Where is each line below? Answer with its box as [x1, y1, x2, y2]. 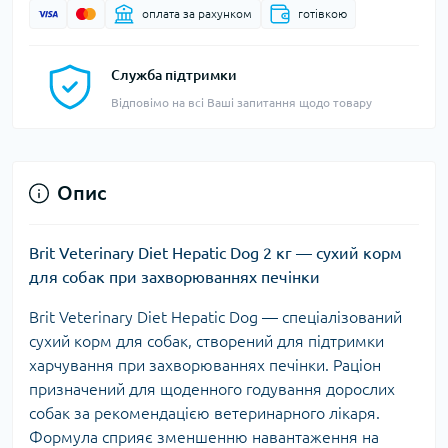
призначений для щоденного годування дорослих [29, 380, 395, 399]
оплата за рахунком [142, 7, 252, 21]
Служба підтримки [111, 67, 237, 84]
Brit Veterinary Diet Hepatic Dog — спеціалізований [29, 308, 402, 327]
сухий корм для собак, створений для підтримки [29, 332, 384, 351]
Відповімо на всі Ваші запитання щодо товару [111, 96, 372, 110]
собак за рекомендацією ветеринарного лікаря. [29, 404, 380, 423]
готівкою [298, 7, 347, 21]
